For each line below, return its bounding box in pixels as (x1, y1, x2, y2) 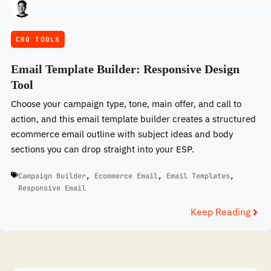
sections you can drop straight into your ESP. (11, 143, 194, 155)
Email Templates (166, 171, 230, 181)
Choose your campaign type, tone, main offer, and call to (11, 97, 241, 109)
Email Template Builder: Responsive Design (11, 62, 240, 76)
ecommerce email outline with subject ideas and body (11, 128, 233, 140)
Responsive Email (18, 183, 86, 194)
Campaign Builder (18, 171, 86, 181)
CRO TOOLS (16, 34, 60, 44)
